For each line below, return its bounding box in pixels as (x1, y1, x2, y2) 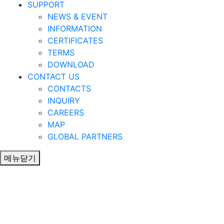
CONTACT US (27, 71, 79, 81)
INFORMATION (47, 23, 102, 33)
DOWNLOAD (47, 59, 94, 69)
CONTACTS (47, 83, 91, 93)
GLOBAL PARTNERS (47, 131, 122, 141)
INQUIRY (47, 95, 80, 105)
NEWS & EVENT (47, 11, 107, 21)
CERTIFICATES (47, 35, 103, 45)
